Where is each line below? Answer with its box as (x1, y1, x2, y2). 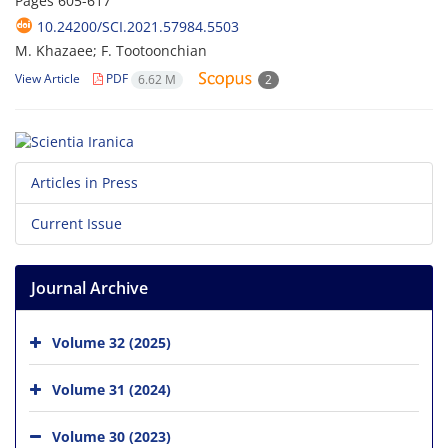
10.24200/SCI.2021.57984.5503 (37, 17, 239, 37)
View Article (15, 70, 80, 88)
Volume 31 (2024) (52, 379, 171, 399)
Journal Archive (31, 276, 148, 299)
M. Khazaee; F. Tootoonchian (15, 41, 207, 61)
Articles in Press (31, 172, 138, 192)
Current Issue (31, 213, 122, 233)
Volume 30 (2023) (52, 426, 171, 446)
